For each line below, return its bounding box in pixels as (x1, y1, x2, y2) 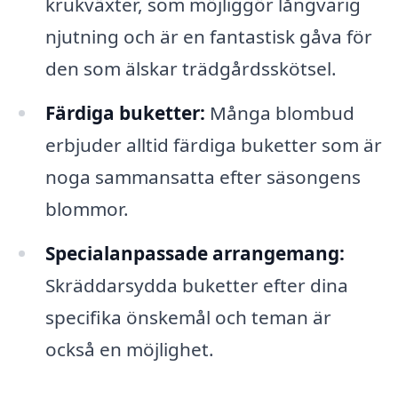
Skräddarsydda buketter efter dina (44, 272, 348, 298)
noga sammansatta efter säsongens (44, 164, 361, 190)
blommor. (44, 196, 129, 222)
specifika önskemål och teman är (44, 304, 331, 330)
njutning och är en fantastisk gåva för (44, 24, 372, 50)
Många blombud (204, 100, 354, 126)
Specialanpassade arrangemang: (44, 240, 345, 266)
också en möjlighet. (44, 336, 214, 362)
